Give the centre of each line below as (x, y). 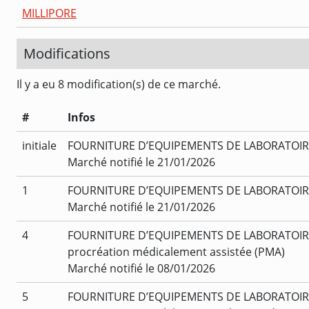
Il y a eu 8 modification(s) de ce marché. (119, 84)
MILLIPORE (49, 13)
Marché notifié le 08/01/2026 (141, 268)
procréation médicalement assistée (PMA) (176, 251)
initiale (39, 145)
